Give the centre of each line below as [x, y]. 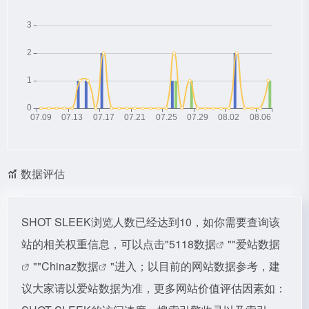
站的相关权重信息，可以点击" [95, 244]
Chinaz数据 [70, 266]
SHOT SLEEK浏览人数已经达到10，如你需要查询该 [151, 222]
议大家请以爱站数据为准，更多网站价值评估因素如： [154, 288]
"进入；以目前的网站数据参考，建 [195, 266]
